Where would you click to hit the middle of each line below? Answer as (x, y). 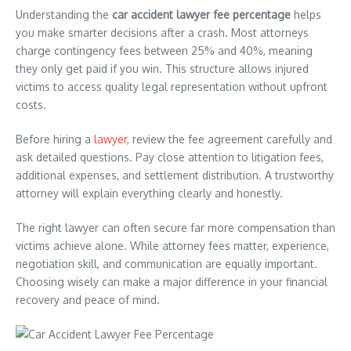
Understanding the (64, 14)
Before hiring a (55, 139)
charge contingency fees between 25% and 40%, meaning (164, 51)
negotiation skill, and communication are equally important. (166, 264)
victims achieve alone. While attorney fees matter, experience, (172, 246)
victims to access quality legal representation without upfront (172, 87)
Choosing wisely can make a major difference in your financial (172, 282)
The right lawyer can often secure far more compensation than (175, 228)
